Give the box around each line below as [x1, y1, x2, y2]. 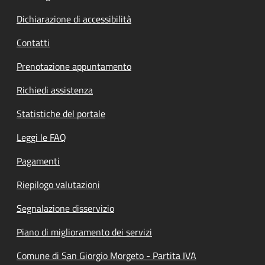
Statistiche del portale [17, 106, 105, 121]
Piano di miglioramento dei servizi [17, 224, 152, 239]
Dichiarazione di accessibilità [17, 11, 131, 26]
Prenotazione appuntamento [17, 59, 131, 73]
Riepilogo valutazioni [17, 177, 100, 192]
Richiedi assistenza [17, 82, 93, 97]
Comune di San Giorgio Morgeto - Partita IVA [17, 248, 196, 263]
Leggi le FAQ [17, 130, 66, 144]
